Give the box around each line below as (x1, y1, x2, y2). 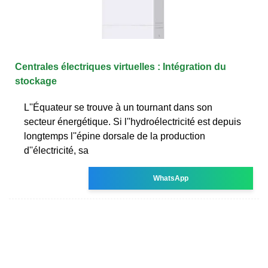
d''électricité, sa (24, 145, 89, 156)
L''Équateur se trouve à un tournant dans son (24, 102, 212, 112)
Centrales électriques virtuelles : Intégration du (15, 61, 226, 72)
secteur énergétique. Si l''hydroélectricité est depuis (24, 116, 241, 127)
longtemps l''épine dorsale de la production (24, 130, 205, 141)
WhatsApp (153, 173, 189, 182)
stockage (15, 75, 57, 86)
